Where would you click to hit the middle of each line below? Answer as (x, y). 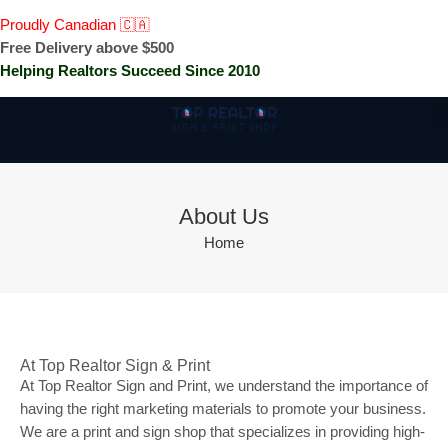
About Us (224, 216)
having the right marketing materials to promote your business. (223, 409)
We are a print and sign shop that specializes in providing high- (222, 432)
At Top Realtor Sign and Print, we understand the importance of (224, 386)
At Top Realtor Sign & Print (115, 366)
